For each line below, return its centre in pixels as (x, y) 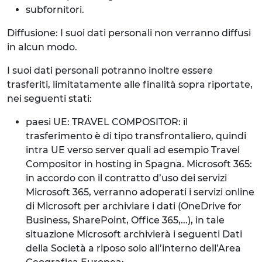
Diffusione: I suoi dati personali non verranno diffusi (129, 33)
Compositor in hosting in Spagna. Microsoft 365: (139, 164)
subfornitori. (55, 10)
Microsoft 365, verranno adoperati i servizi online (140, 192)
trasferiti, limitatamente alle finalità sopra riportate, (130, 85)
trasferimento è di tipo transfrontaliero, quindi (136, 136)
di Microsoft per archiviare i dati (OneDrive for (134, 206)
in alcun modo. (42, 47)
